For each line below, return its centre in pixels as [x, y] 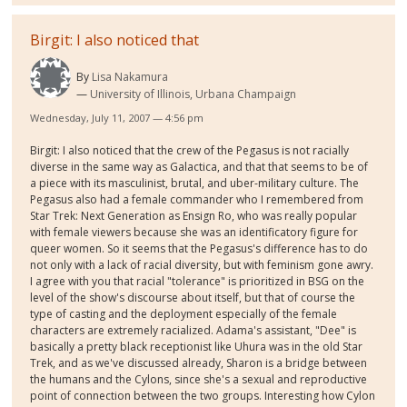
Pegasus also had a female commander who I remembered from [197, 200]
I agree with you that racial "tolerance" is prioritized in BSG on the [198, 282]
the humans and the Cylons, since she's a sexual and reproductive [199, 380]
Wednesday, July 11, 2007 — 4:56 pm [117, 118]
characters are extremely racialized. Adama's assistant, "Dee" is [194, 331]
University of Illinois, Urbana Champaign [194, 94]
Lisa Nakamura [130, 77]
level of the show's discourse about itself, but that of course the [193, 298]
